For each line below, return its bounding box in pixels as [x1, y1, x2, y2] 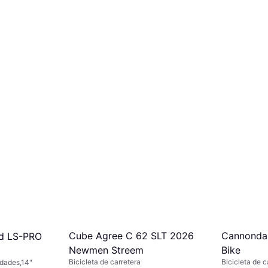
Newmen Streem [69, 244, 144, 256]
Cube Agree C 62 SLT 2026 [69, 230, 194, 242]
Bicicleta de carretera [69, 257, 141, 266]
